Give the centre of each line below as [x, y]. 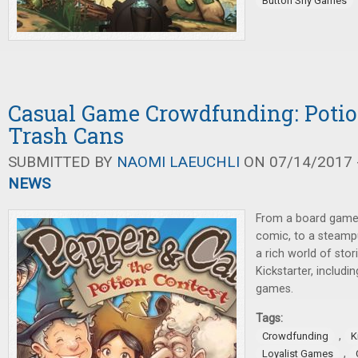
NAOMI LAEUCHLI [178, 162]
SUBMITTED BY [62, 162]
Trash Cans [66, 136]
